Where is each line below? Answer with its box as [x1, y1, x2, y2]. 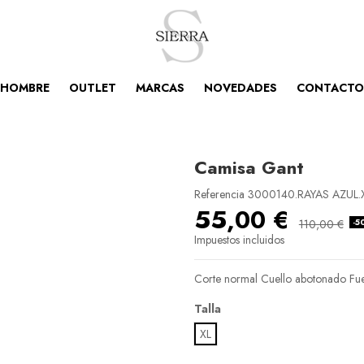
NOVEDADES [204, 80, 277, 96]
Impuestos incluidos [194, 232, 284, 249]
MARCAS [136, 80, 184, 96]
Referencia [194, 186, 245, 203]
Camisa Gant [194, 154, 304, 180]
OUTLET [69, 80, 116, 96]
